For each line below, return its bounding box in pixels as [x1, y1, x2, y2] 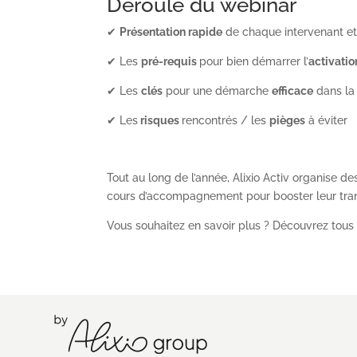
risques [138, 114, 182, 127]
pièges [269, 114, 306, 127]
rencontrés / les [182, 114, 270, 127]
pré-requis [141, 55, 200, 69]
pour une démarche [163, 84, 273, 98]
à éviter [305, 114, 348, 127]
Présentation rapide [120, 25, 223, 39]
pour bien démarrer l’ [199, 55, 309, 69]
